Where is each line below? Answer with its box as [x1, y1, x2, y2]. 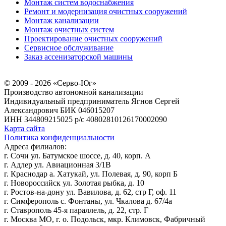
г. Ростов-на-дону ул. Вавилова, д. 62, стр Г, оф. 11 [4, 187, 177, 196]
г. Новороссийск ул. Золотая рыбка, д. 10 [4, 178, 144, 187]
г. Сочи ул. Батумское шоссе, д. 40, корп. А [4, 151, 151, 160]
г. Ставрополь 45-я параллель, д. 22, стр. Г [4, 205, 148, 214]
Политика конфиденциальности [4, 133, 115, 142]
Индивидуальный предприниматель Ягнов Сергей [4, 96, 180, 105]
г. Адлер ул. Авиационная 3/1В [4, 160, 111, 169]
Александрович [4, 105, 58, 115]
